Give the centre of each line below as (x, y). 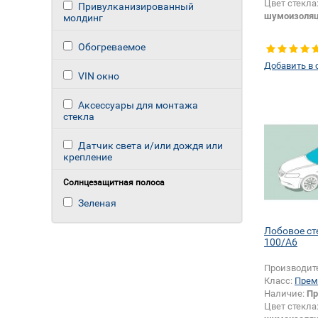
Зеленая (97, 203)
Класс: (279, 281)
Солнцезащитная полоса (114, 182)
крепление (88, 157)
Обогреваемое (112, 47)
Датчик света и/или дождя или (150, 146)
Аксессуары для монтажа (138, 105)
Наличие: (285, 294)
